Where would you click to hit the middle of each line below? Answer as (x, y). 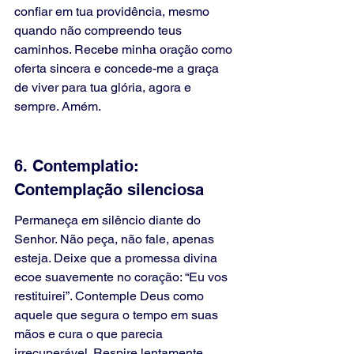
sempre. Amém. (58, 107)
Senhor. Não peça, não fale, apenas (116, 239)
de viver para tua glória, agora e (104, 88)
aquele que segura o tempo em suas (118, 315)
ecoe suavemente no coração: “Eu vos (122, 277)
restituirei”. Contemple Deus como (111, 296)
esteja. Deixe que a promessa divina (117, 258)
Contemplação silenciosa (109, 190)
